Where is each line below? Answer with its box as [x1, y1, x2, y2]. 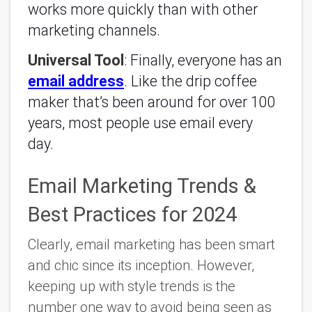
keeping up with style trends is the [28, 277, 235, 295]
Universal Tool [28, 51, 124, 69]
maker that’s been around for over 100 [28, 93, 276, 111]
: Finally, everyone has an [124, 51, 282, 69]
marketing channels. [28, 22, 160, 39]
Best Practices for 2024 [28, 202, 237, 226]
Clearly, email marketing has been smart [28, 235, 275, 253]
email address [28, 72, 124, 90]
